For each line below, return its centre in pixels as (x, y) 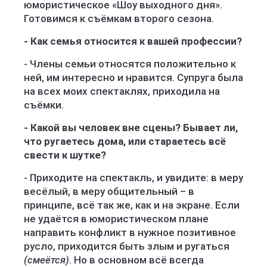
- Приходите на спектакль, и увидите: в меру (133, 178)
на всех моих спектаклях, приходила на (122, 91)
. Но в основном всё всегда (136, 260)
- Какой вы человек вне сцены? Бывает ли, (131, 128)
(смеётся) (46, 260)
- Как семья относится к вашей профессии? (133, 41)
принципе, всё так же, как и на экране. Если (132, 205)
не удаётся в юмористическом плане (116, 219)
